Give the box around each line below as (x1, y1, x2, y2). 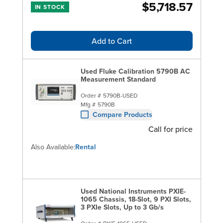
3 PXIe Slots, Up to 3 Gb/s (80, 202, 164, 212)
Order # (80, 91, 101, 100)
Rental (75, 141, 96, 152)
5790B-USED (103, 91, 137, 100)
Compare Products (92, 109, 152, 119)
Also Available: (30, 141, 75, 152)
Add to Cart (91, 35, 132, 46)
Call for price (148, 123, 193, 134)
